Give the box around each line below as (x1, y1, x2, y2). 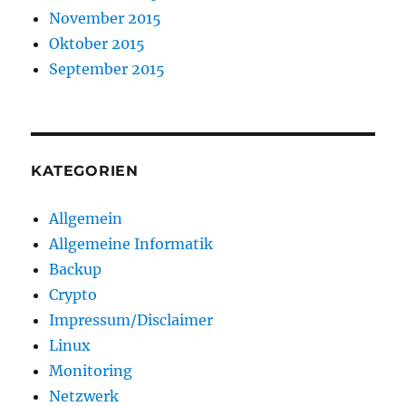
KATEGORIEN (31, 162, 139, 179)
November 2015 (49, 9, 162, 27)
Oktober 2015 (49, 34, 146, 53)
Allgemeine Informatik (49, 235, 214, 253)
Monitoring (49, 362, 133, 380)
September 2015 (49, 60, 166, 78)
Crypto (49, 285, 98, 304)
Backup (49, 260, 102, 278)
